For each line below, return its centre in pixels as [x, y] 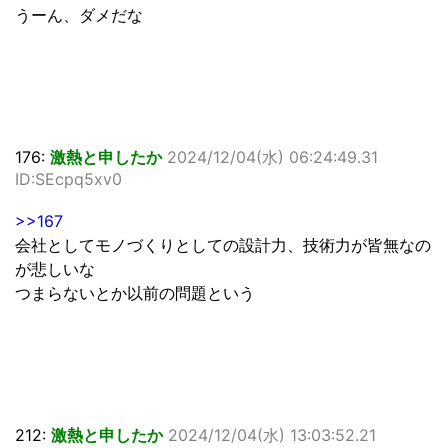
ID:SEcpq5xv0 [68, 179]
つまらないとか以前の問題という [135, 293]
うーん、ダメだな [79, 15]
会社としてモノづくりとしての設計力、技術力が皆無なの [223, 245]
